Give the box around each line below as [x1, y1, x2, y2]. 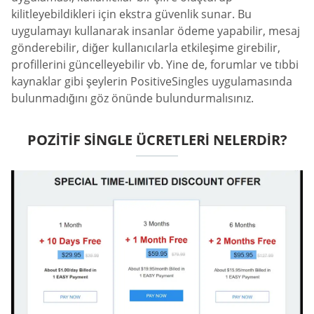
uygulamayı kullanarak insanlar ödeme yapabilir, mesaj [11, 23, 300, 39]
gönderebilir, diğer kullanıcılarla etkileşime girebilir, [11, 40, 280, 56]
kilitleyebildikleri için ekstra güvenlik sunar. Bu [11, 6, 252, 22]
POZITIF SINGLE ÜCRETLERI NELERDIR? [27, 130, 287, 150]
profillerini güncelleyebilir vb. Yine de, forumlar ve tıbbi [11, 57, 299, 73]
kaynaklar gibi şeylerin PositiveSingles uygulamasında [11, 74, 292, 90]
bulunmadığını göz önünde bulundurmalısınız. [11, 90, 254, 107]
